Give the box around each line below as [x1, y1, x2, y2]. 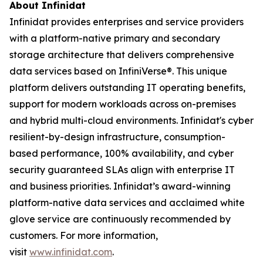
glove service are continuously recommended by [9, 213, 231, 225]
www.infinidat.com [29, 246, 112, 258]
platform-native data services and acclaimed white [9, 197, 245, 208]
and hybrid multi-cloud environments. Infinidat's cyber [9, 114, 254, 126]
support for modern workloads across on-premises [9, 98, 236, 110]
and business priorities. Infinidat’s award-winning [9, 180, 231, 192]
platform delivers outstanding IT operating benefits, [9, 82, 245, 93]
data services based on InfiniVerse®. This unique [9, 65, 227, 77]
